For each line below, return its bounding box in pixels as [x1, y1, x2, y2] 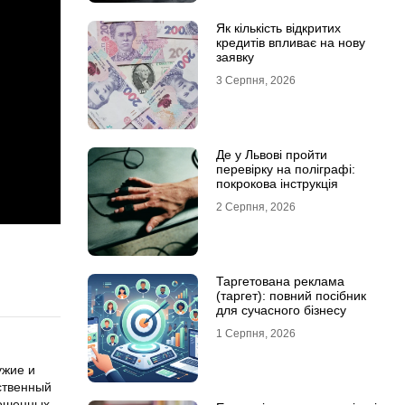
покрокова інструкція [215, 176, 338, 191]
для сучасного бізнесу [215, 303, 346, 317]
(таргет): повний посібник [215, 288, 366, 303]
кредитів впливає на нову [215, 35, 365, 50]
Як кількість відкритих [215, 21, 341, 35]
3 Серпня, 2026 [215, 74, 296, 87]
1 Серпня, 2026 [215, 327, 296, 340]
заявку [215, 50, 254, 64]
